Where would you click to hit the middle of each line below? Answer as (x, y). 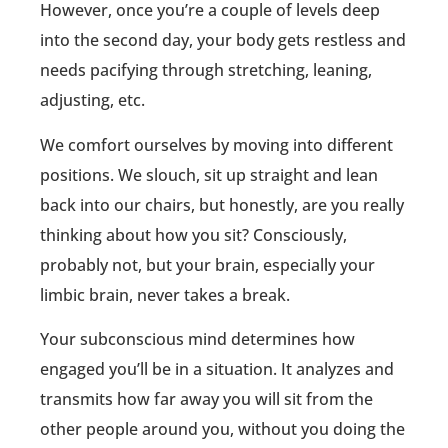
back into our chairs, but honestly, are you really (222, 204)
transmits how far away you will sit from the (206, 399)
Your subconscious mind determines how (197, 339)
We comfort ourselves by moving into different (216, 144)
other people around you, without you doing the (222, 429)
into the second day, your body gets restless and (223, 40)
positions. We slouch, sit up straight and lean (209, 174)
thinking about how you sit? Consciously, (193, 234)
